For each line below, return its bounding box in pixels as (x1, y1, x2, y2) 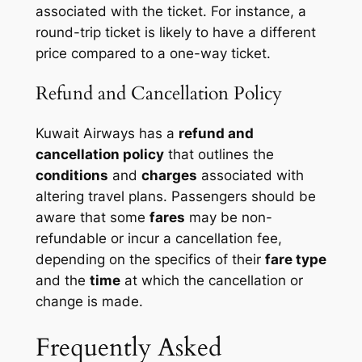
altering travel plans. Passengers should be (35, 188, 316, 205)
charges (141, 167, 197, 184)
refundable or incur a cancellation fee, (35, 230, 282, 247)
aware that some (35, 209, 149, 226)
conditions (35, 167, 108, 184)
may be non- (184, 209, 272, 226)
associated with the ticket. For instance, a (35, 2, 306, 19)
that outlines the (163, 146, 274, 163)
